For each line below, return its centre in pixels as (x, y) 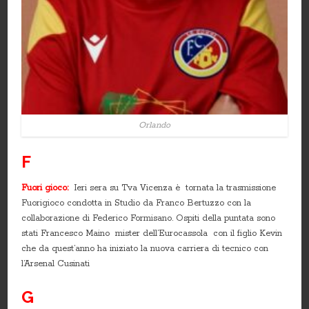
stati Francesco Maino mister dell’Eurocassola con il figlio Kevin (152, 233)
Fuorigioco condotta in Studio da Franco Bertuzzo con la (137, 203)
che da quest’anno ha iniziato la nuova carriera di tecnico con (145, 248)
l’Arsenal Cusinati (56, 263)
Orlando (154, 125)
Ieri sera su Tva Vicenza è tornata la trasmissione (172, 188)
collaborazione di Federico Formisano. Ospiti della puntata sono (149, 218)
